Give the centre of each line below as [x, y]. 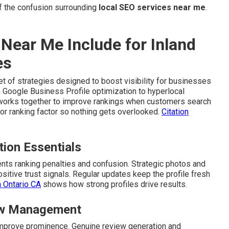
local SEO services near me [152, 7]
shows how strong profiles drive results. [114, 184]
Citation [175, 112]
